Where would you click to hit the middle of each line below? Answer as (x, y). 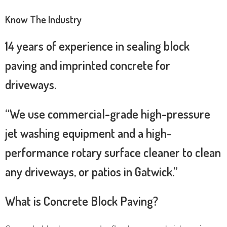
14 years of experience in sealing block (97, 46)
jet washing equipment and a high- (88, 133)
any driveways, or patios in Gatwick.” (91, 171)
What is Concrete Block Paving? (82, 201)
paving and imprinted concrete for (88, 65)
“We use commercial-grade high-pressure (108, 113)
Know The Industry (43, 19)
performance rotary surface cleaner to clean (113, 152)
